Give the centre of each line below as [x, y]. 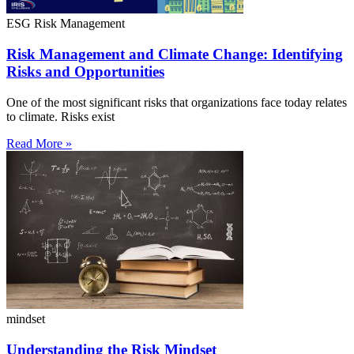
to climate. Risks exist [60, 116]
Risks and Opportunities [85, 72]
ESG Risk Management [66, 24]
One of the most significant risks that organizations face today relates [177, 102]
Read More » [39, 143]
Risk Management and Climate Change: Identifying [175, 55]
